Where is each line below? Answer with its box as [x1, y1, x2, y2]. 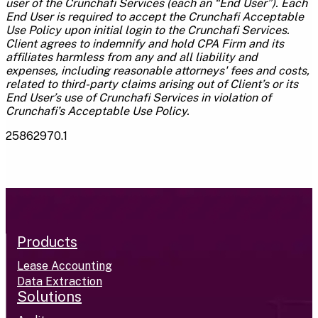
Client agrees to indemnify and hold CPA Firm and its [6, 36, 284, 50]
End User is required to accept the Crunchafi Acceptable [6, 9, 304, 23]
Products [17, 233, 77, 251]
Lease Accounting [17, 258, 112, 273]
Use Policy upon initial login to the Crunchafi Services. [6, 23, 290, 37]
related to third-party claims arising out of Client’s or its [6, 77, 298, 91]
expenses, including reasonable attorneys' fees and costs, [6, 63, 309, 77]
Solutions [17, 287, 82, 305]
